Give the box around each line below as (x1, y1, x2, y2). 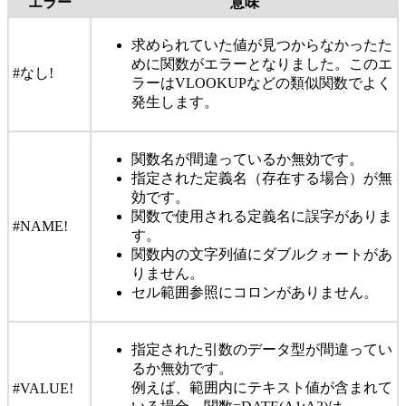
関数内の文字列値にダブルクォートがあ (131, 246, 392, 263)
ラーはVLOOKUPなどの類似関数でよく (131, 75, 391, 92)
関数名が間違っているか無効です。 (131, 151, 363, 168)
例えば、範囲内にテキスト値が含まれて (131, 380, 392, 396)
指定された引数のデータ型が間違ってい (131, 342, 392, 358)
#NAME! (13, 218, 68, 235)
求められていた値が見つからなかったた (131, 37, 392, 53)
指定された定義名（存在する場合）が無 (131, 170, 392, 187)
